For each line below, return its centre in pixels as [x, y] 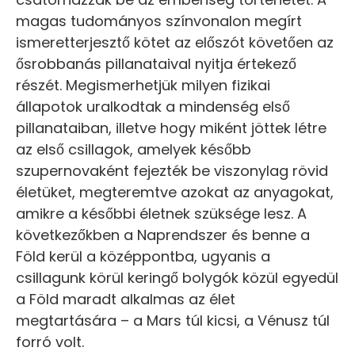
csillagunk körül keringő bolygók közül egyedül [177, 278]
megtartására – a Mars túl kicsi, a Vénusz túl [173, 321]
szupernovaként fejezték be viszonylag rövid [172, 171]
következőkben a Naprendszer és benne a [163, 235]
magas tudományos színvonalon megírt [159, 21]
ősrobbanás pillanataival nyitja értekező [156, 64]
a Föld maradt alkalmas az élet [126, 299]
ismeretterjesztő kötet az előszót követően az [175, 42]
